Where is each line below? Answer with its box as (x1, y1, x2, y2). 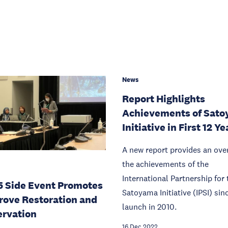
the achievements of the (122, 159, 209, 169)
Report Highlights (122, 93, 205, 105)
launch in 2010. (122, 202, 177, 212)
